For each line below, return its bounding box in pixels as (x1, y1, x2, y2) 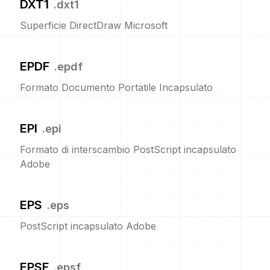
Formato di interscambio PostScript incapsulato (20, 143, 236, 155)
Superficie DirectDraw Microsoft (20, 19, 168, 31)
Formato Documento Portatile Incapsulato (20, 81, 213, 93)
